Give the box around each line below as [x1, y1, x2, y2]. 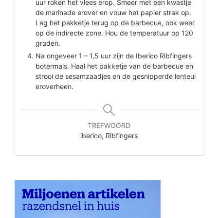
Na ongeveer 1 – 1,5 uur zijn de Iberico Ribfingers [35, 52, 192, 60]
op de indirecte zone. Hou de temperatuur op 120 [35, 29, 193, 37]
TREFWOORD [88, 121, 130, 130]
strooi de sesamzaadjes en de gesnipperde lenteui [35, 72, 196, 81]
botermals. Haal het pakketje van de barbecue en [35, 62, 193, 71]
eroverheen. [35, 82, 73, 91]
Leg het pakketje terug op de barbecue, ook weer [35, 18, 195, 27]
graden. [35, 39, 60, 48]
